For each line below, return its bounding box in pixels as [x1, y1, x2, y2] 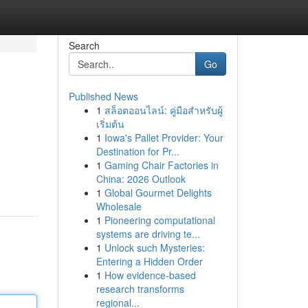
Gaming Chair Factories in [104, 158, 219, 172]
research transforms [96, 282, 184, 296]
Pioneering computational [104, 213, 215, 227]
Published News [68, 89, 138, 103]
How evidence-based [104, 268, 196, 282]
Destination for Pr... [96, 144, 179, 158]
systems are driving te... [96, 227, 200, 241]
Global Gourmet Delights [104, 186, 212, 199]
